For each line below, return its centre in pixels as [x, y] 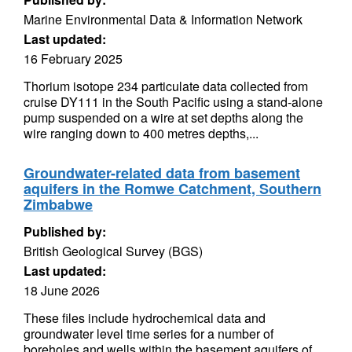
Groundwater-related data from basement [162, 173]
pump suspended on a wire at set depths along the [163, 117]
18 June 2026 [62, 290]
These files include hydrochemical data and [145, 318]
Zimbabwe [58, 204]
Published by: [65, 231]
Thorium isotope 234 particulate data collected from [166, 86]
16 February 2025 [73, 59]
